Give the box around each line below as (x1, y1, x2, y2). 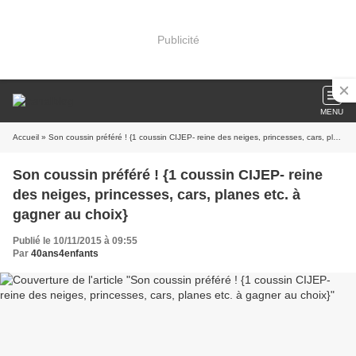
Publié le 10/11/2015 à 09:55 (13, 235, 137, 246)
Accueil (13, 133, 39, 141)
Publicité (157, 33, 199, 46)
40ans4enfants (31, 248, 99, 259)
